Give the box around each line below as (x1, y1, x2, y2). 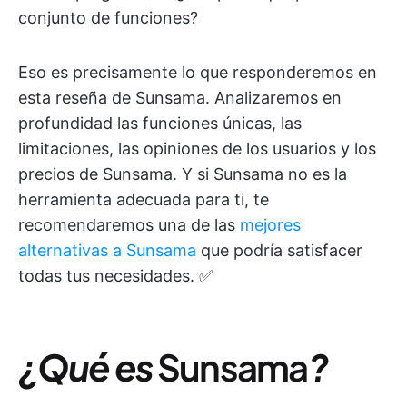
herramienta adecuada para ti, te (18, 190, 269, 209)
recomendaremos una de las (18, 215, 240, 234)
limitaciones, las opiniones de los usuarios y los (18, 139, 376, 158)
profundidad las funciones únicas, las (18, 114, 302, 133)
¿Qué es (18, 343, 157, 390)
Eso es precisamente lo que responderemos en (18, 63, 377, 82)
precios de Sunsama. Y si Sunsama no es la (18, 164, 347, 184)
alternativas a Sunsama (18, 241, 196, 260)
